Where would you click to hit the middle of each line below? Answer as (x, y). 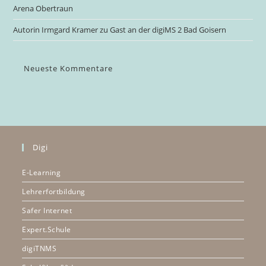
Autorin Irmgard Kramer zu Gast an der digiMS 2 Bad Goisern (120, 29)
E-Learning (42, 172)
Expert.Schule (47, 229)
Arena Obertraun (43, 8)
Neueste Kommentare (69, 68)
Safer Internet (47, 210)
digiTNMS (39, 248)
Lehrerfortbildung (54, 191)
